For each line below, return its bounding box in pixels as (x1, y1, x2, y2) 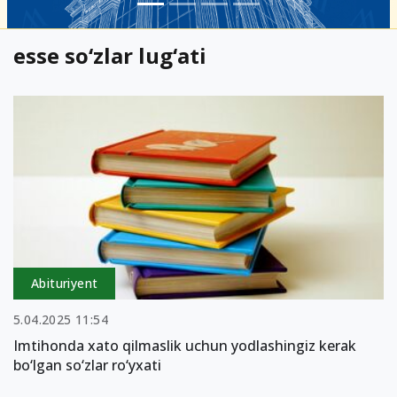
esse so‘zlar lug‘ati (13, 41, 206, 70)
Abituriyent (31, 274, 98, 292)
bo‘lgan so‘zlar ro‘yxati (13, 354, 161, 375)
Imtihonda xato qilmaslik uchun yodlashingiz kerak (13, 335, 356, 355)
